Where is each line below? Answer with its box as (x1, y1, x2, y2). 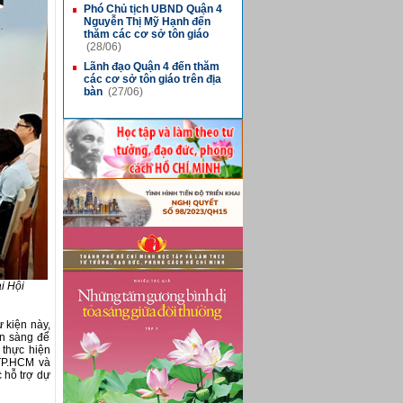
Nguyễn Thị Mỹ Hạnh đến (83, 15, 210, 28)
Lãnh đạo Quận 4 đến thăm (83, 60, 219, 73)
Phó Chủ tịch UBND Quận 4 (83, 3, 222, 15)
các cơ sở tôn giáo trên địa (83, 73, 221, 85)
